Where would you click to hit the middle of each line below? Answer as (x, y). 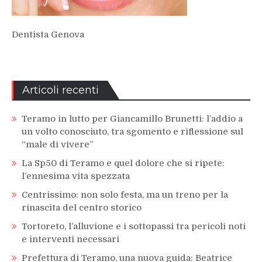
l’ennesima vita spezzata (76, 176)
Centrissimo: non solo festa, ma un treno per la (125, 194)
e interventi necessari (70, 239)
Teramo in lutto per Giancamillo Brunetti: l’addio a (132, 118)
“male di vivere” (58, 144)
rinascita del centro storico (82, 207)
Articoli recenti (61, 90)
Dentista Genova (48, 35)
